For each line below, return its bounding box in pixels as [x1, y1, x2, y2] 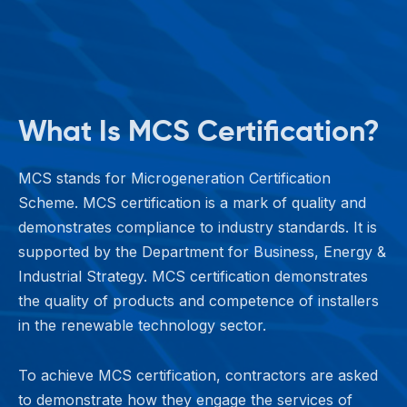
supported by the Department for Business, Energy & [18, 242, 386, 261]
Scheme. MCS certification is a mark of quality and [18, 193, 366, 212]
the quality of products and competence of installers [18, 291, 379, 310]
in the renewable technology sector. [18, 315, 266, 334]
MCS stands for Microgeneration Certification [18, 168, 331, 187]
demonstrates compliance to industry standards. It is [18, 217, 377, 236]
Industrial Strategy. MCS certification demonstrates [18, 266, 368, 285]
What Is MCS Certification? [18, 112, 380, 149]
